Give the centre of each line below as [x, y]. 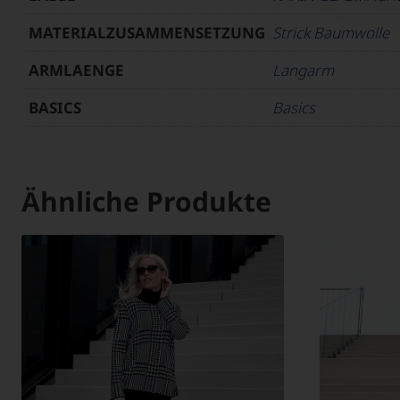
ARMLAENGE [76, 70]
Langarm [303, 70]
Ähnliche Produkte [146, 202]
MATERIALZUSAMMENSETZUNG [147, 32]
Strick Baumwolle [331, 32]
